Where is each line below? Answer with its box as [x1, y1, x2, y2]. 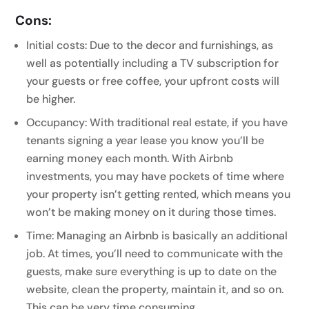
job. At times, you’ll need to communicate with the [26, 246, 283, 261]
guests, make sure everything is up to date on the [26, 263, 277, 279]
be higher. [26, 91, 76, 106]
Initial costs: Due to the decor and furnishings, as [26, 37, 274, 52]
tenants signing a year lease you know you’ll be [26, 132, 265, 148]
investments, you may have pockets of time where [26, 168, 285, 183]
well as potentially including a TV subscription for [26, 55, 279, 70]
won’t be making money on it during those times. [26, 204, 277, 219]
